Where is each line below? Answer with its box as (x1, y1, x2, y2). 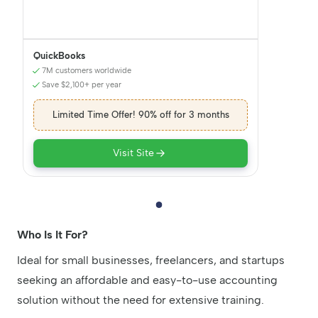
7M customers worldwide (42, 66, 131, 76)
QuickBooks (33, 50, 85, 62)
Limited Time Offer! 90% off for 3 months (52, 109, 229, 121)
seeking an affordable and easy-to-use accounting (17, 273, 278, 287)
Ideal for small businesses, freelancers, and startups (17, 253, 285, 268)
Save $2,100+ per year (42, 80, 121, 90)
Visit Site (113, 147, 154, 160)
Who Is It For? (17, 228, 88, 242)
